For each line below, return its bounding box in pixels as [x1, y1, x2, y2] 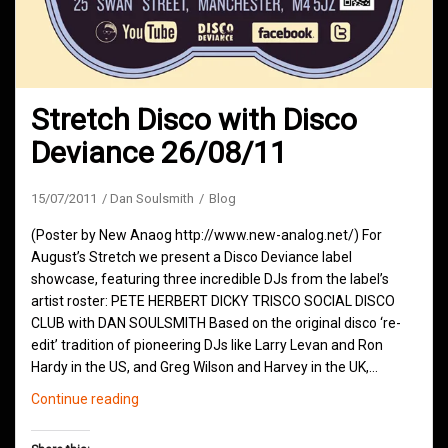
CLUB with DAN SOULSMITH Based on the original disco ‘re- [31, 314, 401, 331]
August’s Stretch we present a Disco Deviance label [31, 248, 352, 265]
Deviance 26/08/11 [31, 134, 287, 170]
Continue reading [31, 390, 139, 407]
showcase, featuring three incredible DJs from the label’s [31, 270, 389, 287]
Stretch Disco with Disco [31, 101, 357, 137]
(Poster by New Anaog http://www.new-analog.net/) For [31, 226, 382, 243]
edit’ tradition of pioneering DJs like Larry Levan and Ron [31, 336, 383, 353]
